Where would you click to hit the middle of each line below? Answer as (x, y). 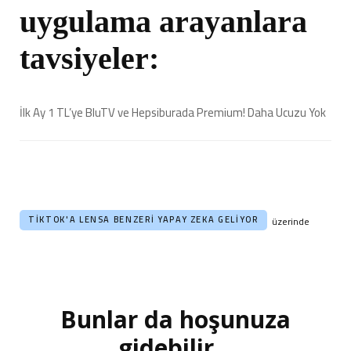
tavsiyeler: (89, 58)
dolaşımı (40, 335)
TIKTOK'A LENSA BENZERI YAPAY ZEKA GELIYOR (143, 220)
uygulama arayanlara (163, 21)
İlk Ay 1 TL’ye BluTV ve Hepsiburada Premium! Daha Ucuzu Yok (173, 112)
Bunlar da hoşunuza (175, 319)
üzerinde (290, 221)
